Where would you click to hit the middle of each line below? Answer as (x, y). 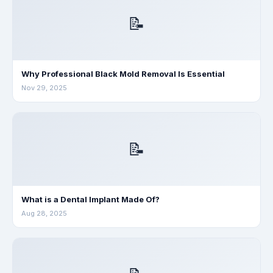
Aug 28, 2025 (44, 213)
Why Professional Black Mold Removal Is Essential (123, 74)
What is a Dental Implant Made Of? (90, 199)
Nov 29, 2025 (44, 88)
